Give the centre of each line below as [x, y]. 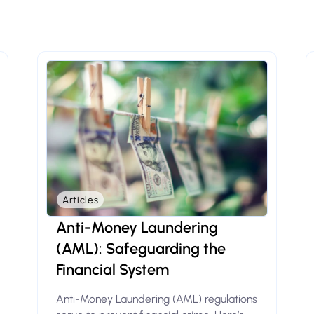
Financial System [112, 269]
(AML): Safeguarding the [141, 248]
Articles [80, 199]
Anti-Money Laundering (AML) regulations [156, 299]
